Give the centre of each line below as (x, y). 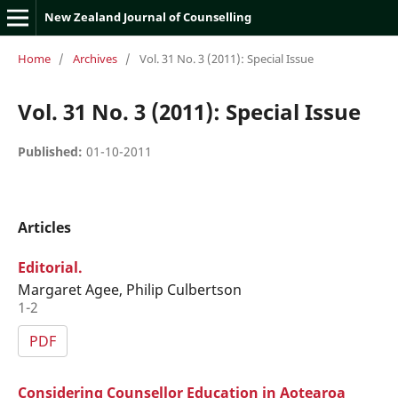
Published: (52, 151)
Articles (44, 227)
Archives (95, 58)
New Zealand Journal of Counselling (147, 17)
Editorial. (50, 267)
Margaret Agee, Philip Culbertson (129, 289)
